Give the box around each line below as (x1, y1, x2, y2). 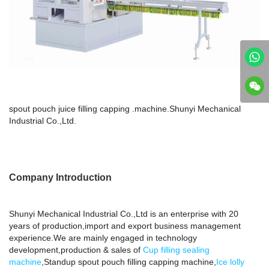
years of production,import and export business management (9, 220, 241, 231)
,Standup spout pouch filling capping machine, (41, 256, 216, 267)
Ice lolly (216, 256, 244, 267)
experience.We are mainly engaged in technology (9, 232, 197, 243)
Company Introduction (9, 172, 112, 183)
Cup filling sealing (143, 244, 210, 255)
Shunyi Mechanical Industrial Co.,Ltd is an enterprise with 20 (9, 208, 238, 219)
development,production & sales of (9, 244, 143, 255)
